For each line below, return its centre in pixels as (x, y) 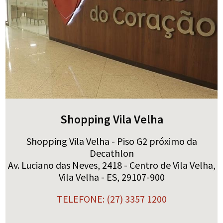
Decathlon (111, 153)
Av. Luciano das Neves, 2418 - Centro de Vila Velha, (111, 165)
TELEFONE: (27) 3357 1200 (111, 199)
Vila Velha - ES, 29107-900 (111, 177)
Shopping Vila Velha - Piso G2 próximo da (111, 141)
